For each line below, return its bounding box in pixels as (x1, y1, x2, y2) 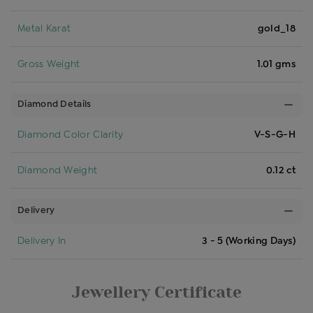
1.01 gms (256, 59, 296, 68)
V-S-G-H (254, 130, 296, 139)
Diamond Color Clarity (17, 130, 124, 139)
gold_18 (257, 24, 296, 33)
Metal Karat (17, 24, 71, 33)
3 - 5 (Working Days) (202, 236, 296, 245)
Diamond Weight (17, 166, 98, 175)
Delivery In (17, 236, 66, 245)
